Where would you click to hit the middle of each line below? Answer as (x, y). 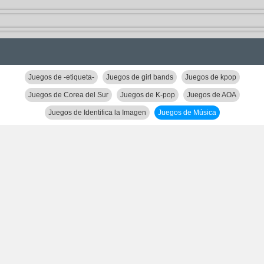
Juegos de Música (187, 113)
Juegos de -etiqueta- (61, 77)
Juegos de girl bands (139, 77)
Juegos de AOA (211, 95)
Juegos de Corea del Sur (68, 95)
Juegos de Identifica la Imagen (97, 113)
